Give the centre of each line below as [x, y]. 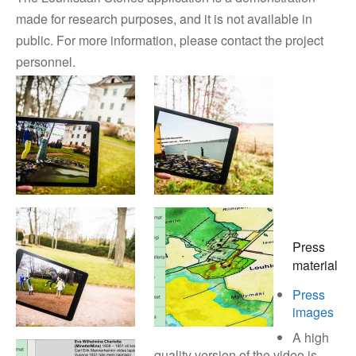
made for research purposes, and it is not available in [164, 19]
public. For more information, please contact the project [170, 41]
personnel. [46, 62]
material [315, 265]
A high [311, 338]
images [313, 312]
